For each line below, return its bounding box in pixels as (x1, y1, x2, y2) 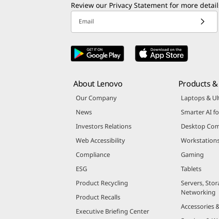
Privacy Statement (109, 7, 168, 17)
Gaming (180, 157, 204, 166)
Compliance (76, 157, 110, 166)
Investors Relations (76, 129, 131, 138)
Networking (180, 195, 216, 204)
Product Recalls (76, 199, 120, 209)
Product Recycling (76, 185, 128, 195)
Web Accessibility (76, 143, 125, 152)
